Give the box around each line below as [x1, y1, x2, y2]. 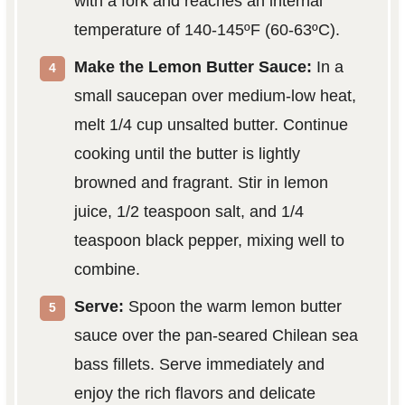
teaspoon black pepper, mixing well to [73, 231, 344, 250]
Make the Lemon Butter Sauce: [73, 58, 312, 77]
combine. [73, 260, 140, 279]
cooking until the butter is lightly [73, 145, 300, 164]
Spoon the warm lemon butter [123, 297, 342, 316]
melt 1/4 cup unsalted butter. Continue [73, 116, 348, 135]
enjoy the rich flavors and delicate [73, 384, 316, 403]
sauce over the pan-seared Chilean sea [73, 326, 358, 345]
